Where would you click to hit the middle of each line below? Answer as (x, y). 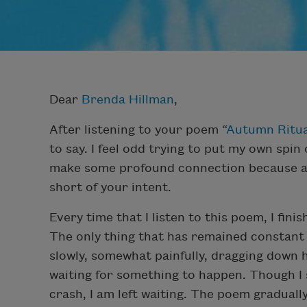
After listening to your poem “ (138, 130)
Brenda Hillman (128, 99)
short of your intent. (110, 187)
